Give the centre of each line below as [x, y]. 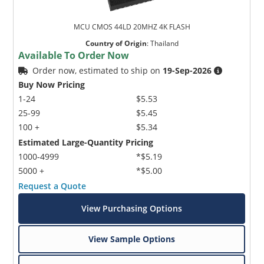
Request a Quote [52, 186]
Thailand [164, 43]
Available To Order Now [74, 55]
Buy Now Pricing [52, 84]
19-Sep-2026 [187, 70]
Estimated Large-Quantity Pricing [86, 142]
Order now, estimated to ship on [98, 70]
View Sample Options [132, 239]
